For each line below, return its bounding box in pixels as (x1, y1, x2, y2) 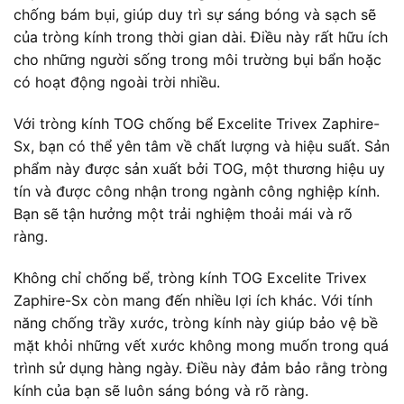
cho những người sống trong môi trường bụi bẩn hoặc (14, 50, 381, 69)
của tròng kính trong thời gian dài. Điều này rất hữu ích (14, 28, 388, 47)
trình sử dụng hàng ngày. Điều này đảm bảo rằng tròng (14, 358, 388, 377)
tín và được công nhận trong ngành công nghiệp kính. (14, 181, 380, 200)
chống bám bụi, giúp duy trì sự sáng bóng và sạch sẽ (14, 5, 376, 24)
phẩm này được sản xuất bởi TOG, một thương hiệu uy (14, 159, 385, 178)
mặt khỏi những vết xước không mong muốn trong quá (14, 335, 389, 354)
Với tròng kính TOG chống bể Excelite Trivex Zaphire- (14, 114, 380, 133)
